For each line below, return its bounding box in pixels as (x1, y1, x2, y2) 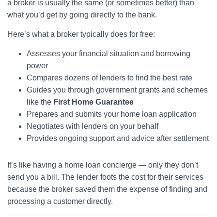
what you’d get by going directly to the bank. (7, 11, 157, 19)
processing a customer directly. (7, 197, 113, 205)
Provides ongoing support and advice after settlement (27, 134, 209, 142)
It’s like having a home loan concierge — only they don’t (7, 161, 198, 169)
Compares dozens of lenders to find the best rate (27, 74, 192, 82)
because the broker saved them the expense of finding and (7, 185, 207, 193)
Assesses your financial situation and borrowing (27, 49, 190, 58)
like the (27, 98, 53, 106)
